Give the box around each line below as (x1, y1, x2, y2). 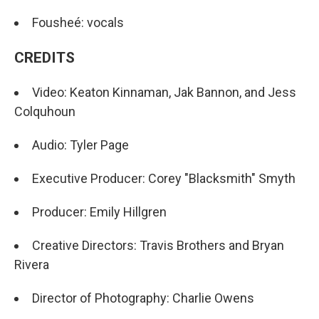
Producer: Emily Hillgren (32, 204, 167, 219)
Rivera (14, 256, 49, 272)
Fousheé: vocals (32, 14, 124, 30)
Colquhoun (14, 103, 75, 119)
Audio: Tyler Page (32, 137, 129, 152)
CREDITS (14, 48, 75, 66)
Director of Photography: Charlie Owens (32, 290, 254, 305)
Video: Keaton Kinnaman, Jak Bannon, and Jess (32, 84, 296, 100)
